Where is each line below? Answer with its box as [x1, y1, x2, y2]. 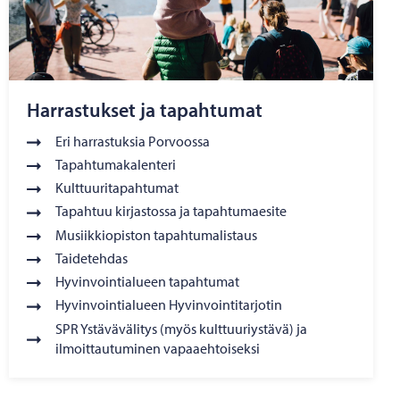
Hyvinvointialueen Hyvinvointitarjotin [55, 296, 282, 314]
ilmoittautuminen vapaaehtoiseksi [55, 338, 260, 357]
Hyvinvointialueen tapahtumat [55, 272, 239, 291]
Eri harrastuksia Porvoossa [55, 131, 210, 150]
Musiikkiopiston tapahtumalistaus [55, 225, 257, 244]
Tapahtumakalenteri [55, 154, 176, 173]
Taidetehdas [55, 248, 128, 267]
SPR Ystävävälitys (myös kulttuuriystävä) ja [55, 319, 307, 337]
